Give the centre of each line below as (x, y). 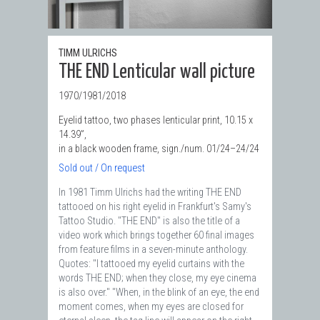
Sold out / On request (102, 169)
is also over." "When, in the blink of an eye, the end (159, 293)
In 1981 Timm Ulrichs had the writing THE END (150, 193)
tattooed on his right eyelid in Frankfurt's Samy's (155, 207)
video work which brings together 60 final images (156, 236)
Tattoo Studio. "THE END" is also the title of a (149, 221)
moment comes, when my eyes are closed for (151, 307)
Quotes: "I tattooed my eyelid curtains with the (151, 264)
